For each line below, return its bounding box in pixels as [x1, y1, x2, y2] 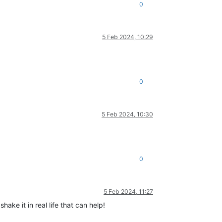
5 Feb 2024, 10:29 [102, 33, 153, 41]
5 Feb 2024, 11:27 [104, 188, 153, 196]
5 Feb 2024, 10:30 [102, 111, 153, 118]
